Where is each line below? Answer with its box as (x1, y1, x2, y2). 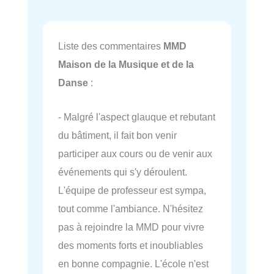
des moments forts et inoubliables (58, 240, 203, 251)
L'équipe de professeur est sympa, (58, 185, 206, 196)
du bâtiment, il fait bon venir (58, 130, 177, 141)
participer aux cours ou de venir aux (58, 148, 212, 160)
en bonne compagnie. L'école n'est (58, 258, 209, 270)
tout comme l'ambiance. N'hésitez (58, 203, 203, 215)
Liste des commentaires (58, 40, 163, 52)
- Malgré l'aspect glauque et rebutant (58, 111, 215, 123)
